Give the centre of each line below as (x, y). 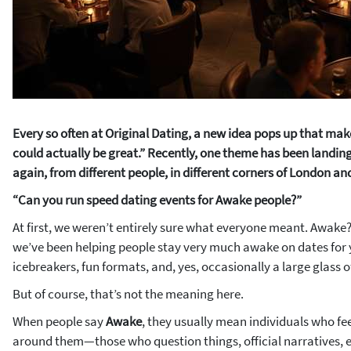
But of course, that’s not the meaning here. (128, 294)
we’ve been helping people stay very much (128, 247)
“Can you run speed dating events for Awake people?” (157, 200)
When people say (59, 321)
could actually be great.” (79, 153)
